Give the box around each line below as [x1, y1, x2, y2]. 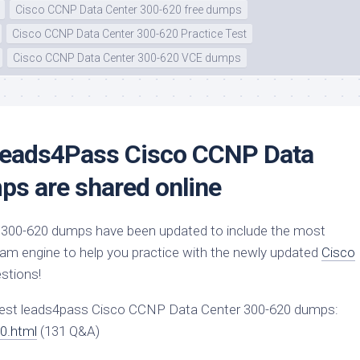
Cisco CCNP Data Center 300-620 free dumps [15, 3, 242, 17]
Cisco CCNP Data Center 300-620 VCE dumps [13, 51, 241, 65]
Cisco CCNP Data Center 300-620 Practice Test [12, 27, 247, 41]
